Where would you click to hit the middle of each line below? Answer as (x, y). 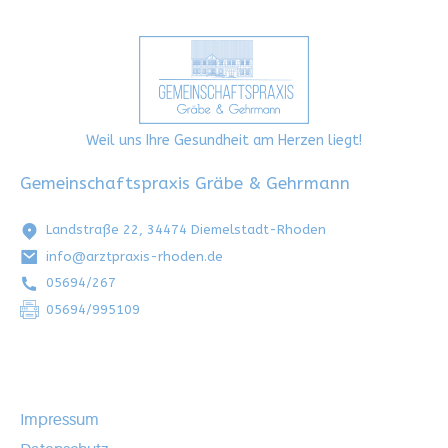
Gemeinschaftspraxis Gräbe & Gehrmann (185, 182)
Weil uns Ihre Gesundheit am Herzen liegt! (224, 140)
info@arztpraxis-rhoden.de (134, 256)
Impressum (59, 420)
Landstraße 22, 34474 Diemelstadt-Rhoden (185, 230)
